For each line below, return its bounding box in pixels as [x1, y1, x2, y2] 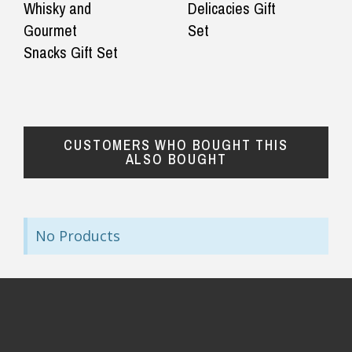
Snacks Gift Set [24, 41, 118, 63]
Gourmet [24, 19, 77, 41]
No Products [35, 225, 120, 245]
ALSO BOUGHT [125, 148, 227, 169]
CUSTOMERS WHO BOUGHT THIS [64, 134, 288, 155]
